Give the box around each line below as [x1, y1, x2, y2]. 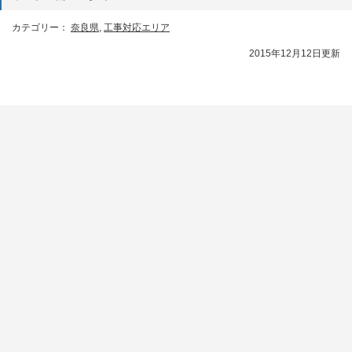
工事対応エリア [104, 22, 170, 34]
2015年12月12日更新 [249, 48, 340, 60]
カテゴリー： [12, 22, 71, 34]
